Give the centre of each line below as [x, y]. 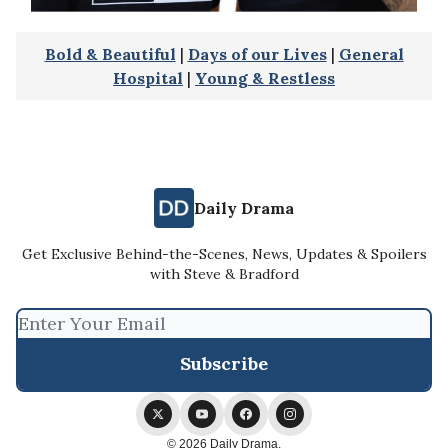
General [371, 53]
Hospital [148, 77]
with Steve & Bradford [224, 274]
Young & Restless [265, 77]
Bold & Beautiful [110, 53]
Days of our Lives [257, 53]
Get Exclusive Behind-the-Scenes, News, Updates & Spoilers [224, 254]
